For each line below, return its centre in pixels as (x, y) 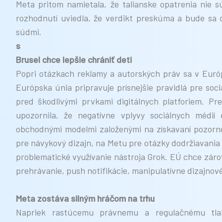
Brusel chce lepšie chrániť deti (74, 59)
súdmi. (29, 32)
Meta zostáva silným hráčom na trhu (85, 198)
